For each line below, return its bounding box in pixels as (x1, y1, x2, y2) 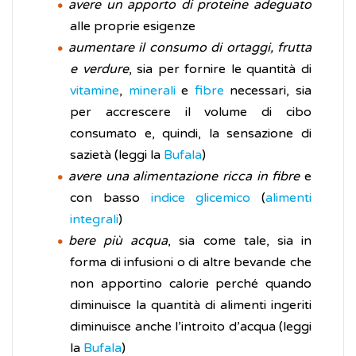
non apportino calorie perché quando (70, 276, 311, 292)
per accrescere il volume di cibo (70, 104, 311, 121)
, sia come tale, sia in (168, 233, 312, 250)
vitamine (70, 83, 119, 99)
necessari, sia (223, 83, 312, 99)
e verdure (70, 61, 129, 78)
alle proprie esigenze (70, 18, 195, 35)
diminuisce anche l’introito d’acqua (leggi (70, 319, 311, 335)
